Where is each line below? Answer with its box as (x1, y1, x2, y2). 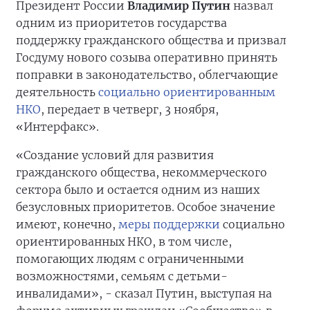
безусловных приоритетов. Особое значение (16, 200, 275, 215)
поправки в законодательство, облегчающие (16, 68, 278, 82)
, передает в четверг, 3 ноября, (41, 102, 219, 117)
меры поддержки (118, 217, 220, 232)
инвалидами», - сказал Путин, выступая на (16, 286, 272, 301)
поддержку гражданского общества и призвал (16, 33, 286, 48)
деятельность (16, 85, 98, 100)
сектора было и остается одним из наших (16, 183, 259, 197)
